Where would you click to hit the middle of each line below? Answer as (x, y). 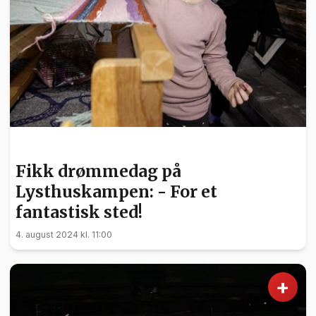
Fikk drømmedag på (98, 171)
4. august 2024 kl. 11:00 (64, 235)
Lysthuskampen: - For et (116, 192)
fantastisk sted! (79, 212)
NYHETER (41, 147)
